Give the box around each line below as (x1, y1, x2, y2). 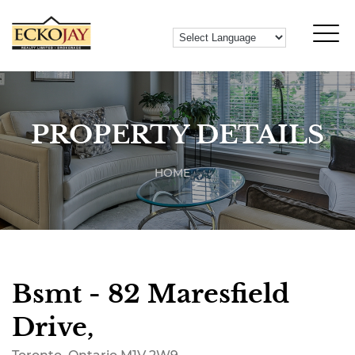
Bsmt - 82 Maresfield (12, 278, 289, 310)
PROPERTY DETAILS (31, 119, 324, 151)
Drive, (12, 311, 94, 343)
